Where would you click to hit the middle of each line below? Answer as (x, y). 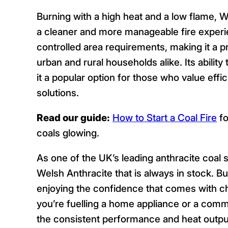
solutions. (58, 92)
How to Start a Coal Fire (165, 118)
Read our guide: (73, 118)
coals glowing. (68, 133)
